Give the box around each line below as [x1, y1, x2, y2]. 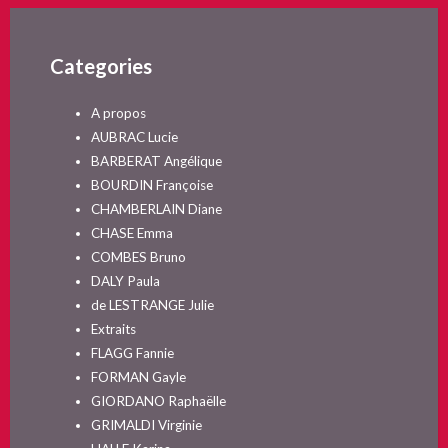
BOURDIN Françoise [90, 177, 213, 194]
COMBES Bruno [90, 249, 186, 266]
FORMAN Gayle [90, 369, 186, 386]
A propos [90, 105, 146, 122]
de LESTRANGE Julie [90, 297, 214, 314]
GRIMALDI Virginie [90, 417, 202, 434]
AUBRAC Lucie [90, 129, 178, 146]
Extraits [90, 321, 136, 338]
